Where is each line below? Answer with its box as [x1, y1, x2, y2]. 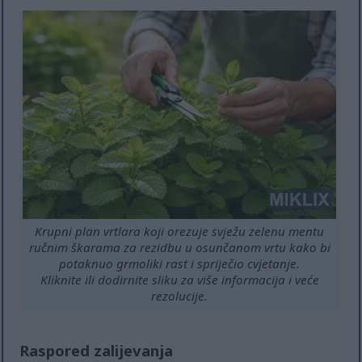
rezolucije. [151, 288, 208, 305]
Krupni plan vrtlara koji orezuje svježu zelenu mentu [35, 223, 325, 240]
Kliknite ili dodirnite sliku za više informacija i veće [40, 271, 319, 288]
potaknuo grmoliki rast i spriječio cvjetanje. [59, 255, 301, 272]
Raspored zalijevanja [19, 339, 174, 360]
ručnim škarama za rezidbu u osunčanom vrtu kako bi [28, 239, 330, 256]
